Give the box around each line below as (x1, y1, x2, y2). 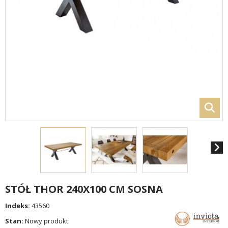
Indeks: (5, 201, 30, 210)
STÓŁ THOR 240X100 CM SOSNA (5, 182, 163, 196)
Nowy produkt (25, 216, 68, 225)
